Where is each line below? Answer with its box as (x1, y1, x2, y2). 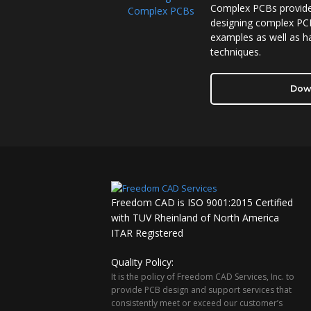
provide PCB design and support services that (111, 284, 292, 296)
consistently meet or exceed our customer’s (111, 297, 283, 309)
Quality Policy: (111, 255, 174, 269)
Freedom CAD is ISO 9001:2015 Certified (111, 196, 293, 209)
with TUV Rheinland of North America (111, 211, 279, 224)
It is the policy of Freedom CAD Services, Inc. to (111, 271, 294, 283)
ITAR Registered (111, 226, 183, 239)
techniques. (210, 45, 262, 58)
